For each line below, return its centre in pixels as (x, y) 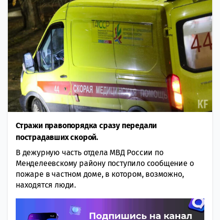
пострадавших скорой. (57, 137)
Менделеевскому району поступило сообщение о (105, 163)
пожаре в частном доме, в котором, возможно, (100, 174)
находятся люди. (46, 185)
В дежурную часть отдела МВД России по (90, 152)
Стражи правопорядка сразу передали (86, 125)
